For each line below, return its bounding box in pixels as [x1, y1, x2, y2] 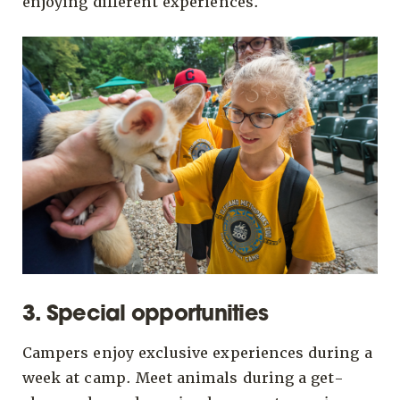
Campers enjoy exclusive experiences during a [22, 343, 372, 362]
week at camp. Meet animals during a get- [22, 368, 345, 387]
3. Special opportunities [22, 304, 268, 326]
